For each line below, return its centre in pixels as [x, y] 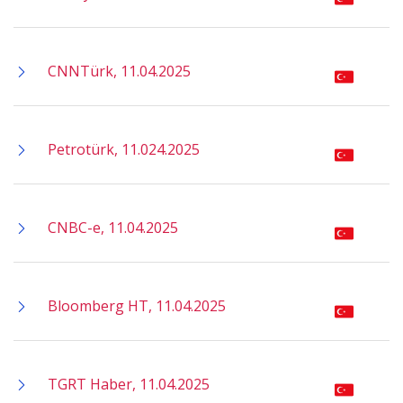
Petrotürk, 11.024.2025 [124, 149]
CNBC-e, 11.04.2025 [113, 228]
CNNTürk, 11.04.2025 [119, 71]
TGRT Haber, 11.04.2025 [129, 384]
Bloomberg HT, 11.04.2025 [137, 306]
